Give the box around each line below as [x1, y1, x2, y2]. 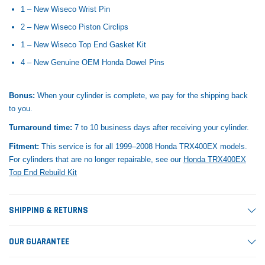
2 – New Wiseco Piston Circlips [21, 22, 128, 32]
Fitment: [9, 141, 39, 151]
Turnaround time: [9, 122, 72, 132]
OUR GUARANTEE [9, 235, 69, 247]
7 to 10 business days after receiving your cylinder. [72, 122, 249, 132]
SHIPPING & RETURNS [9, 204, 88, 216]
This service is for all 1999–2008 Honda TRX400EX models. [39, 141, 247, 151]
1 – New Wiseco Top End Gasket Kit [21, 40, 148, 50]
